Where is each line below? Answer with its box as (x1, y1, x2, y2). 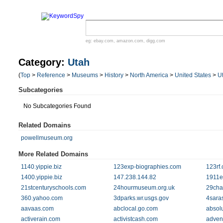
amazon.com (116, 38, 143, 43)
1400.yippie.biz (21, 174, 62, 181)
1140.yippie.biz (21, 163, 62, 170)
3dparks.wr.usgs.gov (113, 195, 169, 202)
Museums (72, 72, 98, 79)
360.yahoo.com (21, 195, 63, 202)
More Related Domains (18, 150, 88, 158)
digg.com (146, 38, 165, 43)
